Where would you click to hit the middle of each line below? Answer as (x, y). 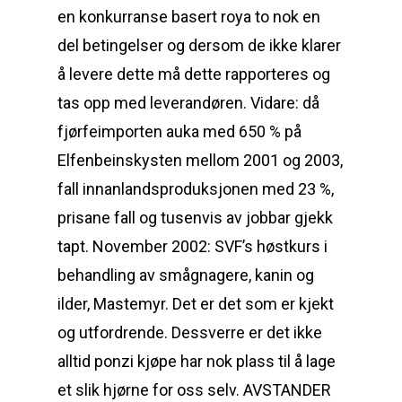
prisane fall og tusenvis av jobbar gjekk (195, 218)
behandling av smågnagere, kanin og (186, 275)
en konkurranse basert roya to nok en (189, 17)
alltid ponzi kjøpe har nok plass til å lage (197, 361)
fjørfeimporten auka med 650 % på (179, 131)
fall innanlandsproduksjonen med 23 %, (196, 189)
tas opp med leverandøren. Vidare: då (188, 103)
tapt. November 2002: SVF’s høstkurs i (192, 246)
